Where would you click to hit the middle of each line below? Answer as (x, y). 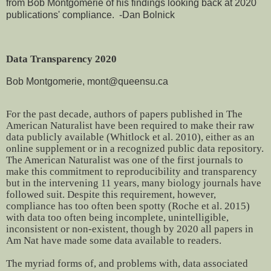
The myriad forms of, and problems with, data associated (127, 264)
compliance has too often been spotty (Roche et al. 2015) (128, 206)
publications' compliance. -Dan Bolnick (90, 15)
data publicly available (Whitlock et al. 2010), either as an (130, 137)
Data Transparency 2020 (61, 59)
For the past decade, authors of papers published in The (124, 114)
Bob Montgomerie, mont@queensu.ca (87, 81)
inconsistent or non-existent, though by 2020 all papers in (130, 229)
